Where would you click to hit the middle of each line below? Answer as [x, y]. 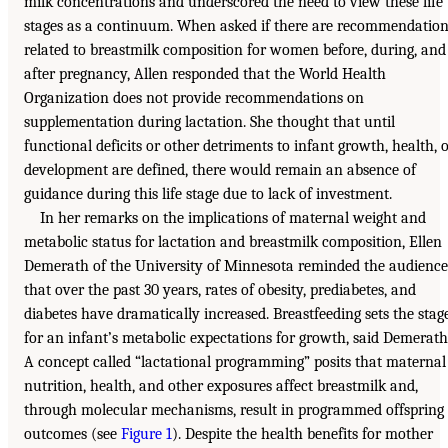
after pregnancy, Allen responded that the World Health [205, 73]
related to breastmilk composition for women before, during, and [235, 49]
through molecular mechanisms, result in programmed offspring [234, 409]
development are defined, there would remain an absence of [220, 169]
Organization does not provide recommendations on [194, 97]
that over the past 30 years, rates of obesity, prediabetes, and [220, 289]
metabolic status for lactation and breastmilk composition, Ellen [233, 241]
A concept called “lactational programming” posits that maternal [235, 361]
